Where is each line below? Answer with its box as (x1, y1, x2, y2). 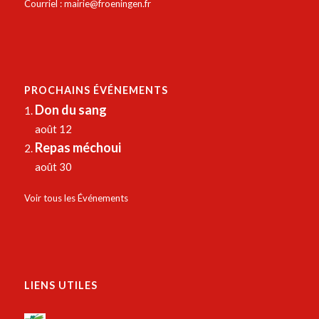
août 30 (34, 160, 72, 174)
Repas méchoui (34, 140, 121, 156)
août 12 (34, 122, 72, 136)
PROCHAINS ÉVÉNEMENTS (23, 84, 168, 97)
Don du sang (34, 102, 107, 118)
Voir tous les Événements (23, 192, 128, 204)
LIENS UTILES (23, 278, 98, 291)
